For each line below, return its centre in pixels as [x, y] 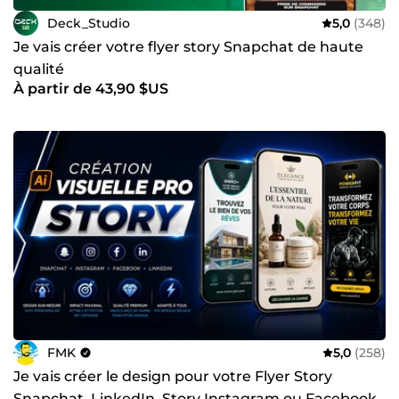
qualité [39, 69]
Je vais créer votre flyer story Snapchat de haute [188, 47]
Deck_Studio [89, 23]
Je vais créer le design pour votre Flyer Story [173, 377]
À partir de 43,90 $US [91, 89]
